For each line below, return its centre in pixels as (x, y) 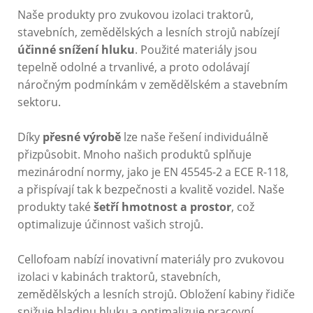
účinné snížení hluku (76, 50)
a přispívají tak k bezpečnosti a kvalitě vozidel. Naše (151, 190)
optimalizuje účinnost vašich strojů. (112, 225)
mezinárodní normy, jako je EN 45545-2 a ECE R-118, (153, 172)
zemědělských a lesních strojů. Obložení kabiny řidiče (156, 294)
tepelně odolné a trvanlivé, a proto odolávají (133, 67)
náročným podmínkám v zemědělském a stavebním (153, 85)
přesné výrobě (82, 137)
